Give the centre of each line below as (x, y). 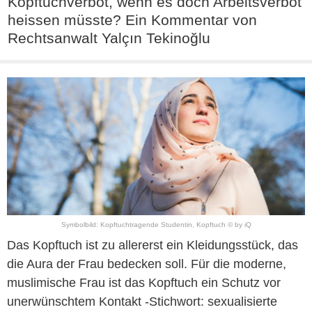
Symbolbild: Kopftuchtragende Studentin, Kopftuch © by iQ (156, 225)
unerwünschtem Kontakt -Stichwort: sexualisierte (142, 302)
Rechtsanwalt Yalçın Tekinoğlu (109, 38)
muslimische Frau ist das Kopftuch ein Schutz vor (144, 283)
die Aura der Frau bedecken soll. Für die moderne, (147, 264)
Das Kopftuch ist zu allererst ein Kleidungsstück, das (153, 245)
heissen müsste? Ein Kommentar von (132, 20)
